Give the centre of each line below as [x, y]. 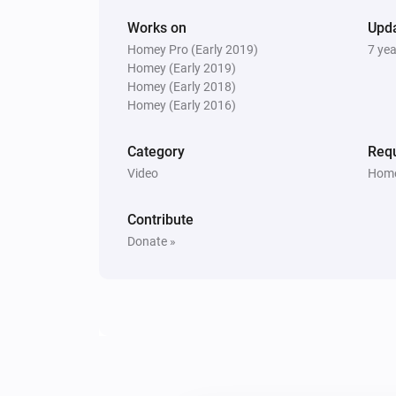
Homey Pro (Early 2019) [193, 49]
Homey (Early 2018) [182, 86]
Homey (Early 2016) [182, 105]
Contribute [160, 219]
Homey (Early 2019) [182, 68]
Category [156, 151]
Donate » [152, 241]
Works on [157, 27]
